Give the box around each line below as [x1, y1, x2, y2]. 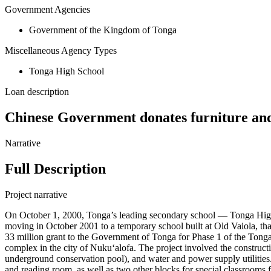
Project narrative [5, 189, 67, 200]
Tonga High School [29, 66, 104, 77]
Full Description [5, 161, 106, 177]
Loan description [5, 87, 69, 97]
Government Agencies [5, 4, 90, 15]
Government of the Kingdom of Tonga [29, 25, 177, 36]
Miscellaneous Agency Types [5, 45, 117, 56]
